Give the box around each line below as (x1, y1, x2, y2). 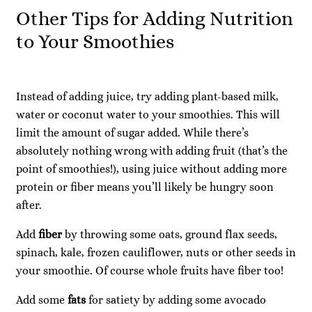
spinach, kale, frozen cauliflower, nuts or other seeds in (16, 245, 296, 259)
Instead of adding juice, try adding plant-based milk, (16, 89, 279, 103)
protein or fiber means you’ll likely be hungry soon (16, 180, 274, 194)
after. (16, 198, 42, 212)
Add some (16, 293, 68, 307)
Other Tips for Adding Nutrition (16, 6, 293, 30)
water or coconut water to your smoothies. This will (16, 107, 280, 121)
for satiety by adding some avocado (86, 293, 266, 307)
